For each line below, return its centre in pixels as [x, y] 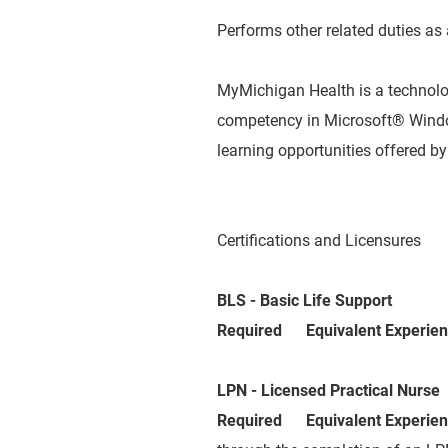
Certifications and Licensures [319, 240]
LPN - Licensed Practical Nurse [328, 390]
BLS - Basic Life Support [304, 300]
